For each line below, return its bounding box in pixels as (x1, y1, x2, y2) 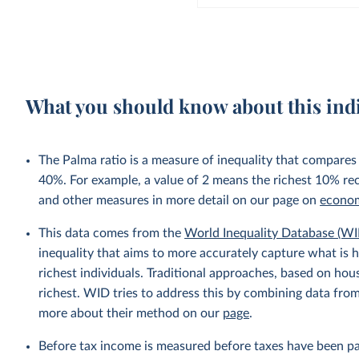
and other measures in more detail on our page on (38, 194, 321, 207)
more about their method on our (38, 307, 224, 320)
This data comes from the (38, 227, 185, 240)
